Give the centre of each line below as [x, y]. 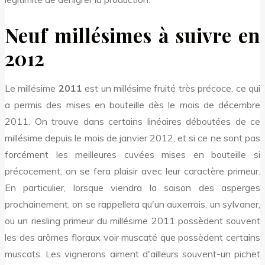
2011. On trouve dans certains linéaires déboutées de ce [132, 121]
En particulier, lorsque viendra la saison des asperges [132, 187]
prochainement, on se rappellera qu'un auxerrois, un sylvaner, [132, 204]
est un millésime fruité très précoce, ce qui [171, 88]
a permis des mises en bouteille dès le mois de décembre [132, 104]
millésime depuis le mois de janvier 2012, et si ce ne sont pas [132, 138]
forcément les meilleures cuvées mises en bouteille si [132, 154]
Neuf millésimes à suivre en [132, 35]
